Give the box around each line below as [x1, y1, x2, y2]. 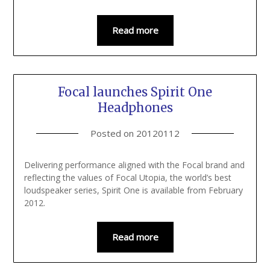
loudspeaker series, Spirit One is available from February [24, 184, 243, 196]
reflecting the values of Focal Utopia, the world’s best [24, 172, 231, 184]
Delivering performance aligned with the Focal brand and [24, 159, 245, 171]
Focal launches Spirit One [58, 84, 212, 100]
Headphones [97, 100, 173, 116]
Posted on [90, 127, 136, 140]
